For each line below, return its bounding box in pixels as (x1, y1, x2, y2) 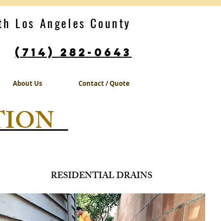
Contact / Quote (78, 79, 130, 88)
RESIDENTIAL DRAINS (51, 169, 152, 184)
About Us (12, 79, 42, 88)
